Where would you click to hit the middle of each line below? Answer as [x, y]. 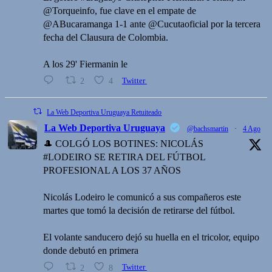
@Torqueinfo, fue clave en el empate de [120, 10]
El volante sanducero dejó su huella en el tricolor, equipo [151, 237]
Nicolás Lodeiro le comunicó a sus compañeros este [142, 197]
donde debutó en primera [91, 250]
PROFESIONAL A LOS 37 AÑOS [112, 170]
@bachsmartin [208, 128]
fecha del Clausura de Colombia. [106, 37]
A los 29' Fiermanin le [85, 64]
